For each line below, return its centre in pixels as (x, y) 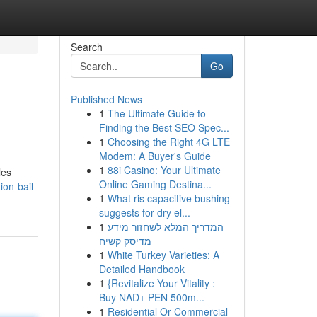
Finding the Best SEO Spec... (164, 127)
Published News (106, 99)
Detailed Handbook (142, 269)
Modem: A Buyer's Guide (155, 156)
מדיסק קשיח (125, 241)
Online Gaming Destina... (155, 184)
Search (86, 47)
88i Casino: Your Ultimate (164, 170)
